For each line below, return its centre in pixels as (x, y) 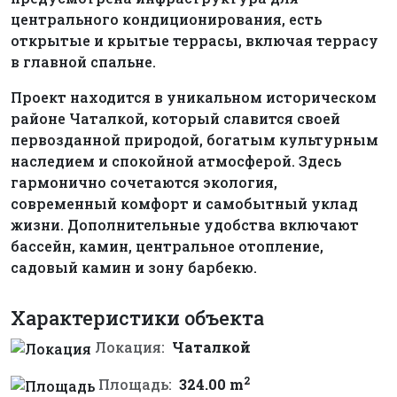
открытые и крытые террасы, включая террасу (195, 41)
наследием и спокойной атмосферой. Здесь (176, 161)
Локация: (130, 347)
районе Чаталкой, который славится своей (175, 119)
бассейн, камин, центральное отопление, (167, 246)
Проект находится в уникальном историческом (194, 97)
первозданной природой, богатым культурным (195, 140)
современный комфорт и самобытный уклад (184, 204)
